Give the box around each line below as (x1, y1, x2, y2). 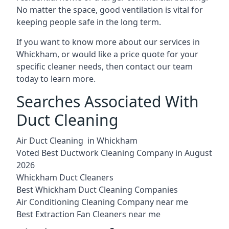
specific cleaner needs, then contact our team (16, 60, 193, 72)
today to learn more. (16, 73, 96, 84)
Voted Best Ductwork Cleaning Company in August (16, 147, 212, 158)
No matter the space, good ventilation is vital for (16, 4, 203, 15)
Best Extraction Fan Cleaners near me (16, 208, 161, 220)
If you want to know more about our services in (16, 36, 200, 48)
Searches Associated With (16, 90, 199, 112)
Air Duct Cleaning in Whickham (16, 134, 138, 146)
